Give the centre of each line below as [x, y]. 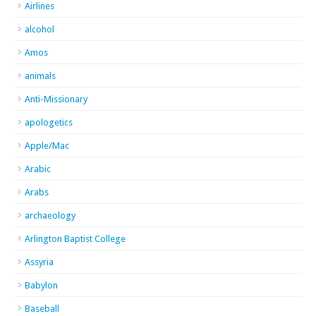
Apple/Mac [47, 146]
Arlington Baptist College [75, 239]
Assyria [39, 262]
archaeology [50, 215]
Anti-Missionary [56, 99]
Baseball [42, 309]
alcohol [39, 29]
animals [40, 76]
